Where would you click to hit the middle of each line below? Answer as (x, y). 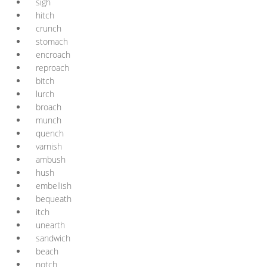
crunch (49, 28)
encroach (53, 55)
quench (50, 133)
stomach (52, 41)
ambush (51, 159)
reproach (52, 68)
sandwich (53, 238)
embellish (54, 186)
